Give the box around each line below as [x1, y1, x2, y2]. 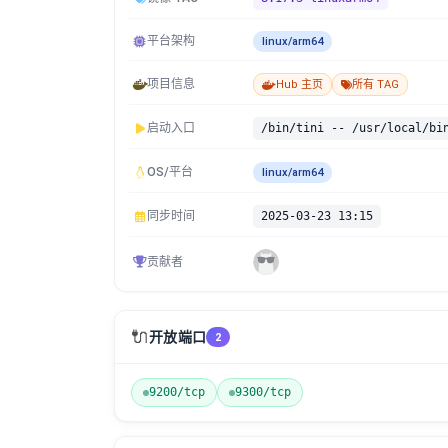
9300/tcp [235, 385, 291, 399]
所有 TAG [352, 78, 399, 91]
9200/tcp [149, 385, 205, 399]
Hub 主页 [276, 78, 323, 91]
